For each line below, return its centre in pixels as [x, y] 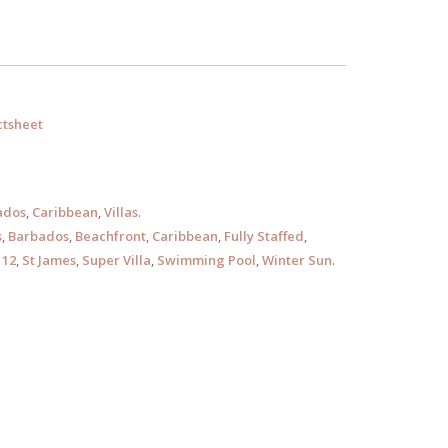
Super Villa [116, 260]
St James [48, 260]
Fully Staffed [263, 236]
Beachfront [110, 236]
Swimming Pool [206, 260]
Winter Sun [296, 260]
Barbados [38, 236]
